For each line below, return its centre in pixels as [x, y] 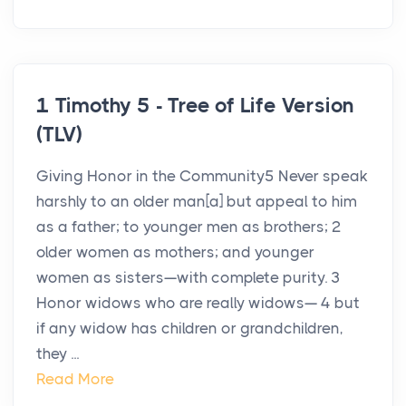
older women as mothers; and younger [175, 252]
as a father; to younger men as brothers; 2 [189, 227]
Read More [75, 379]
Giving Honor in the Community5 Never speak [202, 176]
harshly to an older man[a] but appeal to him [197, 202]
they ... [58, 354]
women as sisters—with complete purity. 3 [188, 278]
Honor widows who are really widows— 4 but [198, 303]
